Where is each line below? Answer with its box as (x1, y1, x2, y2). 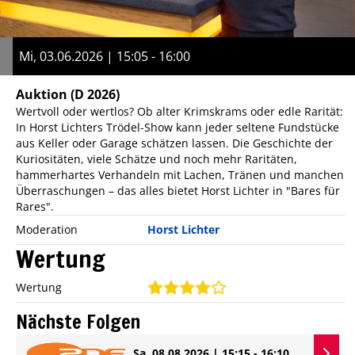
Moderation (16, 221, 78, 237)
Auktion (16, 85, 67, 103)
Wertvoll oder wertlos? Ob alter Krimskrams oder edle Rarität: (16, 103, 343, 119)
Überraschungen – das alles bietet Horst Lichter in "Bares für (16, 182, 340, 198)
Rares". (16, 198, 54, 214)
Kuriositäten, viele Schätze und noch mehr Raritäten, (16, 151, 297, 166)
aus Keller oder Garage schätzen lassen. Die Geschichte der (16, 135, 333, 151)
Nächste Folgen (16, 307, 140, 335)
